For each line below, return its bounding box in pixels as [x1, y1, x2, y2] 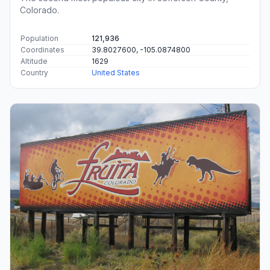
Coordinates [20, 45, 64, 54]
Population [20, 33, 58, 43]
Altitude [20, 56, 48, 66]
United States [92, 67, 140, 77]
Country [20, 67, 48, 77]
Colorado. [20, 4, 59, 15]
